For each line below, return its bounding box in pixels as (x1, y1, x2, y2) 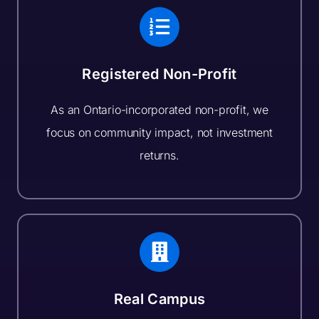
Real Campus (113, 291, 206, 308)
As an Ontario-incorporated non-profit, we (51, 102, 268, 117)
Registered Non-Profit (82, 65, 237, 83)
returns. (140, 147, 179, 162)
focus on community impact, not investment (46, 125, 273, 140)
